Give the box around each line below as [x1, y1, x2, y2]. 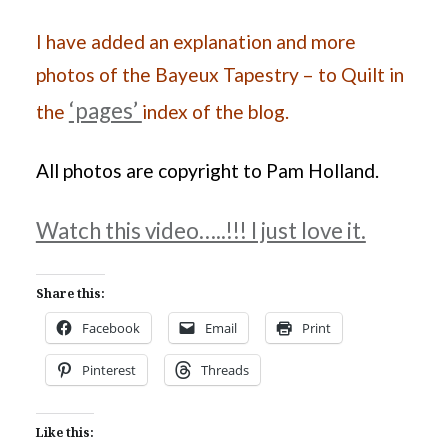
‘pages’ [68, 97, 142, 125]
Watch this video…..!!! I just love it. [35, 217, 366, 245]
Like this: [35, 424, 94, 442]
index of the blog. [141, 100, 289, 124]
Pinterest [81, 361, 136, 380]
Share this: [35, 285, 105, 303]
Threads [200, 361, 249, 380]
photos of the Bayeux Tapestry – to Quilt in [35, 63, 404, 87]
